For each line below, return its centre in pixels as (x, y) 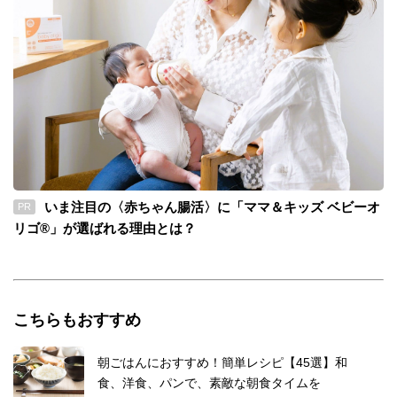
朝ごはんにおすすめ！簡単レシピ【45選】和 (222, 362)
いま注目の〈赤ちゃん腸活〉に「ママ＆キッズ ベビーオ (210, 206)
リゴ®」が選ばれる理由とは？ (105, 228)
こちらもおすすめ (77, 319)
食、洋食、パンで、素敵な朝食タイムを (209, 382)
